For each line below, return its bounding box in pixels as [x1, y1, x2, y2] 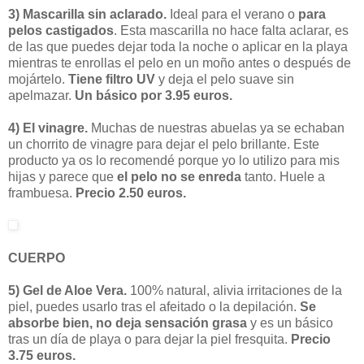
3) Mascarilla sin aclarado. [8, 6, 167, 21]
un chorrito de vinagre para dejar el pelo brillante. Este [8, 136, 319, 151]
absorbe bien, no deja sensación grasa [8, 315, 247, 330]
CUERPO [8, 250, 65, 265]
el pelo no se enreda [117, 169, 241, 184]
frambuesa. [8, 185, 76, 200]
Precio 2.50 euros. [76, 185, 186, 200]
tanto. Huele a [241, 169, 325, 184]
